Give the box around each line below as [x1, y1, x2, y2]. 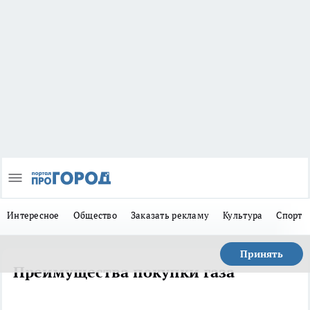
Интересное [7, 209, 60, 222]
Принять [240, 248, 283, 261]
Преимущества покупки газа [13, 262, 235, 282]
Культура [223, 209, 263, 222]
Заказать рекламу [130, 209, 210, 222]
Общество [73, 209, 117, 222]
